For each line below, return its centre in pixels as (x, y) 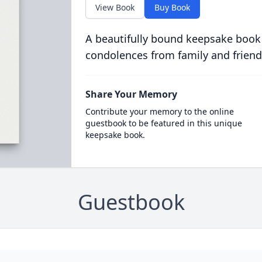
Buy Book (172, 7)
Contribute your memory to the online (159, 111)
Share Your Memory (131, 94)
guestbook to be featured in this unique (163, 123)
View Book (115, 7)
